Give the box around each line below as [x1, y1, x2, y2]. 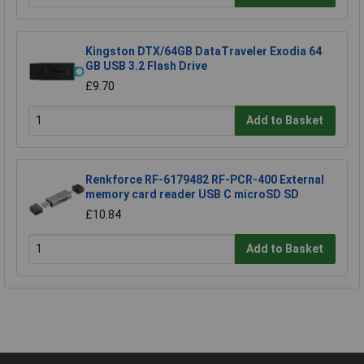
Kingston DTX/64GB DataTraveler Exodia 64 [85, 44, 322, 58]
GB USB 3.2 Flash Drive [85, 58, 207, 72]
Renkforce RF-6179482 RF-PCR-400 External [85, 172, 324, 186]
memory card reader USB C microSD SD [85, 187, 299, 201]
